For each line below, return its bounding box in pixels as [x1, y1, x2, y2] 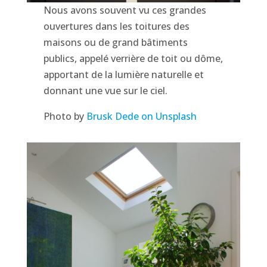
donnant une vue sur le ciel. [44, 83, 168, 97]
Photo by [44, 109, 87, 123]
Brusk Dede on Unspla [86, 109, 187, 123]
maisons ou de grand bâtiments [44, 35, 188, 49]
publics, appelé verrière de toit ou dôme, [44, 51, 223, 65]
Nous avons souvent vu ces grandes [44, 3, 207, 17]
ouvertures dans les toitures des [44, 19, 190, 33]
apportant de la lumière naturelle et [44, 67, 204, 81]
